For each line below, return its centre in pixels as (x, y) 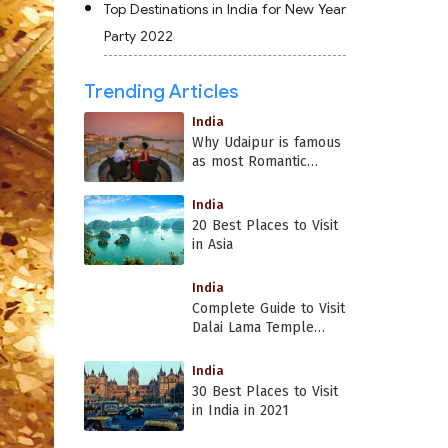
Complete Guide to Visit (268, 308)
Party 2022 (138, 36)
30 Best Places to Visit (264, 391)
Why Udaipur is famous (266, 142)
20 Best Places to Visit (264, 225)
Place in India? (239, 180)
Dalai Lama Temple (252, 327)
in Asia (212, 244)
